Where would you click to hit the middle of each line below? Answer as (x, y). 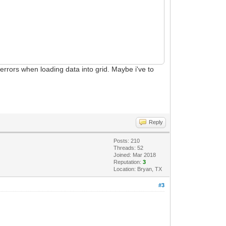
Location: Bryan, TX (138, 169)
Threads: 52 (129, 148)
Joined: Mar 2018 (135, 155)
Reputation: (128, 162)
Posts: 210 (127, 140)
